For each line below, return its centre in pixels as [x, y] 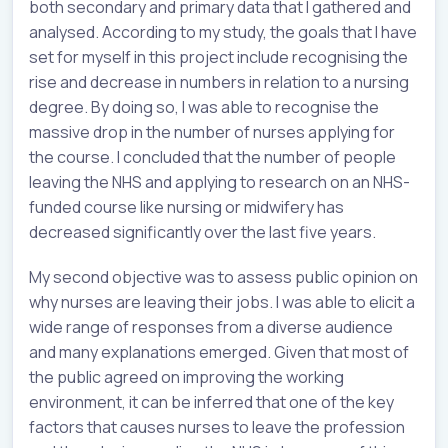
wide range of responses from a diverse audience [211, 326]
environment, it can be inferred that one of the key [211, 401]
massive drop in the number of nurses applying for [212, 131]
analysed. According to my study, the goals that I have [223, 31]
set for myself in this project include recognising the [218, 56]
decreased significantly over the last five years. [202, 231]
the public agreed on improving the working [186, 376]
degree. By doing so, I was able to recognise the [204, 106]
